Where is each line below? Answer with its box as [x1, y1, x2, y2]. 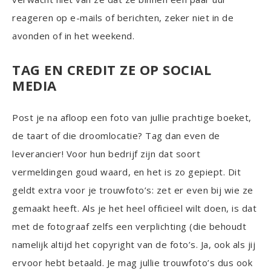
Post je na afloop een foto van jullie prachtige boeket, [12, 111, 252, 123]
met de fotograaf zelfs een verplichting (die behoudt [12, 220, 246, 232]
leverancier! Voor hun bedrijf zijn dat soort [12, 147, 200, 160]
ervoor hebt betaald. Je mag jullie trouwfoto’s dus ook [12, 256, 252, 269]
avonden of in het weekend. [12, 29, 134, 42]
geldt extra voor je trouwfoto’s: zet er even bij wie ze [12, 183, 253, 196]
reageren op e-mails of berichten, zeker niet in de [12, 11, 233, 24]
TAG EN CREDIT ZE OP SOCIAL [12, 60, 211, 79]
